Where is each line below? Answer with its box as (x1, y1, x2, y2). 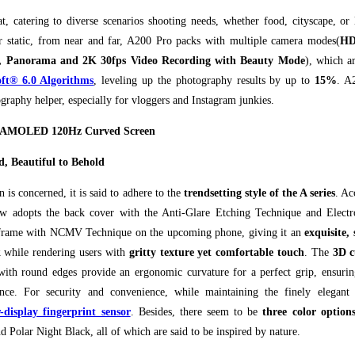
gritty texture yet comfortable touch (128, 246, 304, 258)
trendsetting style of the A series (183, 186, 335, 199)
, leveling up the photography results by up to (94, 74, 315, 86)
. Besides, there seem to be (130, 305, 263, 318)
